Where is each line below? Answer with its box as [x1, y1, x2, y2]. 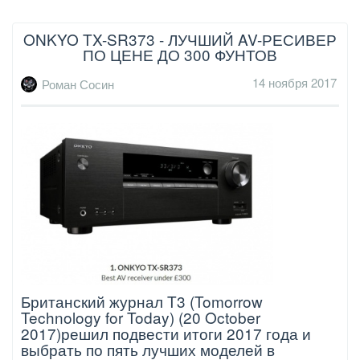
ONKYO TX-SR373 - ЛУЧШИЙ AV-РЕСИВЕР [23, 28, 337, 51]
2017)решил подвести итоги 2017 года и [21, 321, 311, 344]
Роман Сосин [42, 76, 114, 93]
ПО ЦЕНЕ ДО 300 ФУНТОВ [83, 43, 277, 66]
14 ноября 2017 [252, 73, 337, 91]
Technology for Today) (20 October [21, 305, 260, 328]
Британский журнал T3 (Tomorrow [21, 289, 263, 312]
